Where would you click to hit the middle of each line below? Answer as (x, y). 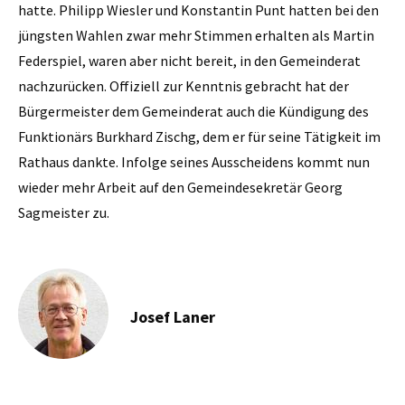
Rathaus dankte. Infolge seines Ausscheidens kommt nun (194, 161)
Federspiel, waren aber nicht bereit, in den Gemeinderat (189, 60)
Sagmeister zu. (64, 212)
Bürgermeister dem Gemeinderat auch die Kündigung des (193, 111)
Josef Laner (173, 316)
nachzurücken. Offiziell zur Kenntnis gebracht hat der (184, 85)
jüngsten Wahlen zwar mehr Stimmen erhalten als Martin (196, 35)
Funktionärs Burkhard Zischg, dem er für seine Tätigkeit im (199, 136)
